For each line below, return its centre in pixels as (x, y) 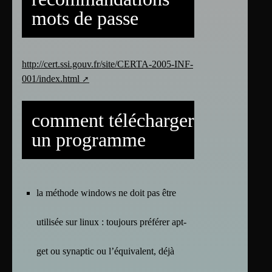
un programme (89, 139)
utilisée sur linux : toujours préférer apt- (111, 222)
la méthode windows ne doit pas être (106, 192)
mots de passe (85, 18)
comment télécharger (113, 120)
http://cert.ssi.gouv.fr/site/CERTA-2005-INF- (107, 64)
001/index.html (51, 78)
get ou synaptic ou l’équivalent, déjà (105, 251)
